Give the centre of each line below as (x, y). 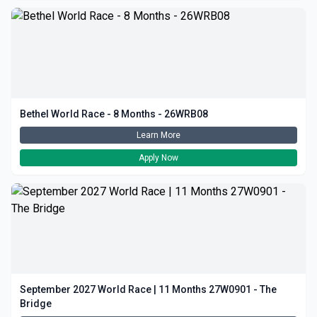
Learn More (158, 135)
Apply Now (158, 158)
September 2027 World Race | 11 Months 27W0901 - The (148, 289)
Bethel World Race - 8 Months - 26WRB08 (114, 114)
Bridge (36, 304)
